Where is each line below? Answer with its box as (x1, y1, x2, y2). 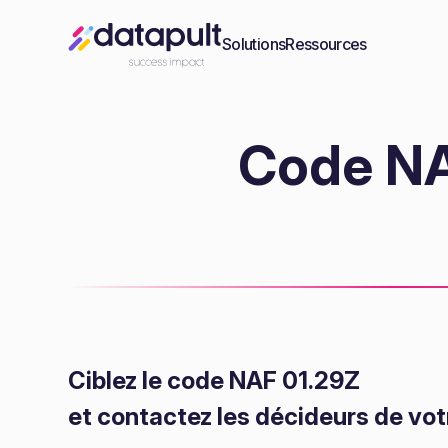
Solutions (222, 34, 286, 54)
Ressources (285, 34, 367, 54)
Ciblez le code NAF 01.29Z (68, 366, 360, 395)
